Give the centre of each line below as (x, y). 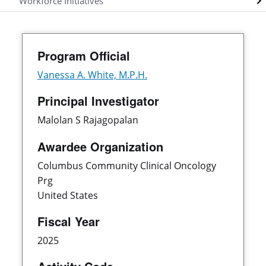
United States (67, 195)
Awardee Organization (100, 146)
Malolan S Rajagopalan (88, 120)
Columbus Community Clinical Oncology (126, 165)
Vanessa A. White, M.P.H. (92, 75)
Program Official (83, 55)
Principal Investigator (98, 101)
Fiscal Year (68, 221)
